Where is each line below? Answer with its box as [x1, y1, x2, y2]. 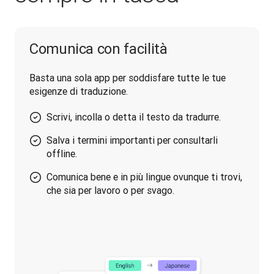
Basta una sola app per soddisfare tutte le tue [29, 72, 226, 84]
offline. [46, 147, 77, 160]
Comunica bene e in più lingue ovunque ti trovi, [46, 171, 242, 183]
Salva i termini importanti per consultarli [46, 134, 218, 146]
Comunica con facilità [29, 40, 168, 57]
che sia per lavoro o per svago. [46, 184, 174, 196]
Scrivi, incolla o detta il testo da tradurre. [46, 111, 221, 123]
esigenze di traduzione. [29, 85, 128, 97]
